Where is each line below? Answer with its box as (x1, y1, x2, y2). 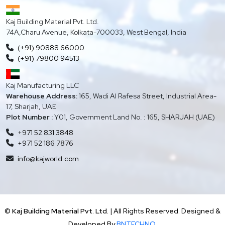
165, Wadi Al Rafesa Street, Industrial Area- (77, 91, 216, 101)
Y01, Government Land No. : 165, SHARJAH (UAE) (53, 113, 215, 122)
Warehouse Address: (6, 91, 77, 101)
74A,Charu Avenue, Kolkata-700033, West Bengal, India (6, 28, 186, 37)
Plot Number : (6, 113, 53, 122)
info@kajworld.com (18, 154, 79, 164)
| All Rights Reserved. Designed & (108, 206, 220, 216)
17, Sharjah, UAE (6, 102, 56, 111)
